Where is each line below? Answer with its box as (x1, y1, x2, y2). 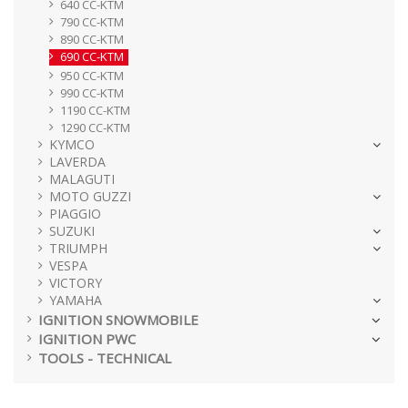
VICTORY (49, 273, 102, 291)
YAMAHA (49, 291, 102, 309)
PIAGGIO (49, 204, 101, 222)
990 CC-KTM (60, 84, 124, 101)
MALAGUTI (49, 169, 115, 188)
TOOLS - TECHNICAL (38, 348, 171, 367)
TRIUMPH (49, 239, 107, 257)
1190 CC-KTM (60, 101, 130, 118)
